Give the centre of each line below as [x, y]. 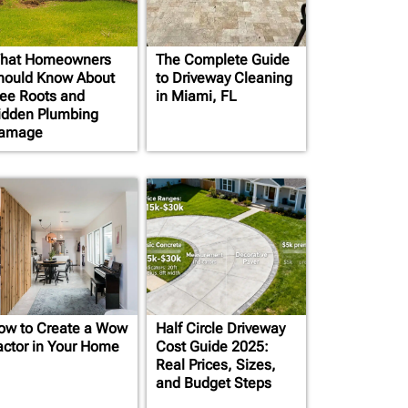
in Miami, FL [196, 96]
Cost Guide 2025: [212, 347]
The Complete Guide [223, 60]
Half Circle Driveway [220, 328]
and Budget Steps [214, 383]
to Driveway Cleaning [224, 78]
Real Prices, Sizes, [216, 365]
